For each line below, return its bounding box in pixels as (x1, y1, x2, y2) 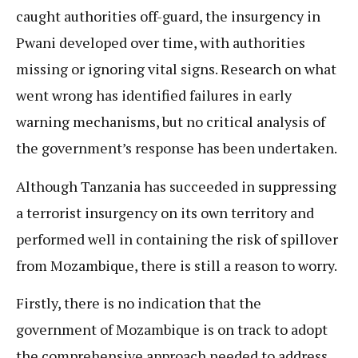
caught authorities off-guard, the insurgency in (16, 6, 320, 26)
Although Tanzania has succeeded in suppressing (16, 176, 336, 196)
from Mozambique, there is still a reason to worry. (16, 255, 340, 275)
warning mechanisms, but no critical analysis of (16, 112, 325, 132)
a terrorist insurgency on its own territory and (16, 202, 314, 222)
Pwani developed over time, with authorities (16, 33, 305, 53)
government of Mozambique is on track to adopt (16, 319, 328, 339)
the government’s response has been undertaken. (16, 138, 337, 158)
